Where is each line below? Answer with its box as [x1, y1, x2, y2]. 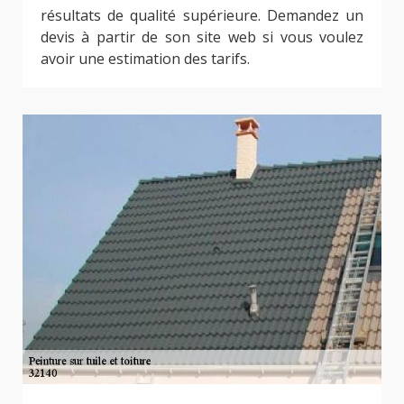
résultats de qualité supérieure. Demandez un [41, 5, 363, 26]
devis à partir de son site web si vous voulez [41, 27, 363, 48]
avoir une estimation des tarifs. [41, 49, 250, 69]
